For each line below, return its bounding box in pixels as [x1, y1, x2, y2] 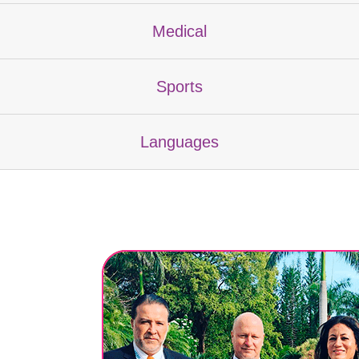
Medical [152, 22, 207, 40]
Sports [156, 77, 203, 95]
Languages [140, 132, 219, 151]
